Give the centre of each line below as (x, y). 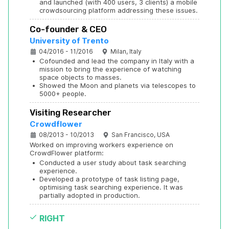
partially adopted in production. (90, 196)
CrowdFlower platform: (67, 153)
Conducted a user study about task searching (113, 163)
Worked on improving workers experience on (101, 145)
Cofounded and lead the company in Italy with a (117, 61)
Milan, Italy (126, 52)
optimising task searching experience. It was (111, 187)
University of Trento (69, 41)
